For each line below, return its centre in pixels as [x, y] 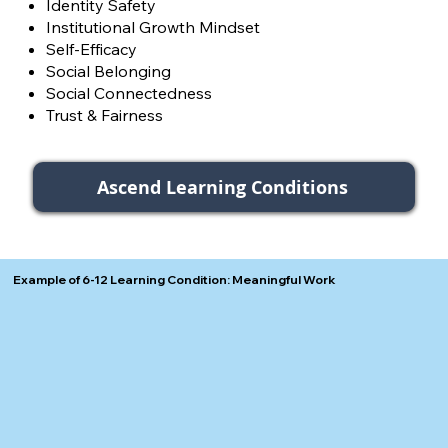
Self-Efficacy [91, 48]
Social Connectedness [128, 92]
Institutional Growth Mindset [152, 26]
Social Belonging [108, 70]
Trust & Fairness [104, 114]
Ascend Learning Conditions [222, 187]
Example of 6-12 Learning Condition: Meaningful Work [175, 280]
